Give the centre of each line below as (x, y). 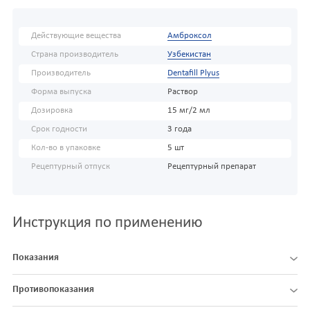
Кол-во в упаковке (66, 148)
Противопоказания (53, 290)
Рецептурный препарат (211, 167)
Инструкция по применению (108, 224)
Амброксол (189, 36)
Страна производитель (75, 55)
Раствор (182, 92)
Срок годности (59, 130)
